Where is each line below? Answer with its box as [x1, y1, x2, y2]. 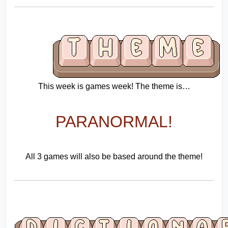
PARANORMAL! [55, 112, 173, 131]
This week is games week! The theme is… [38, 82, 190, 91]
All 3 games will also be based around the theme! [25, 152, 203, 161]
